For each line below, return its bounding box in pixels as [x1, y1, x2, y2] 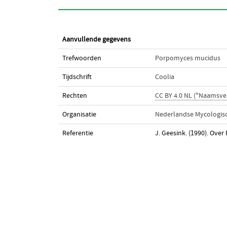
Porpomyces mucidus [155, 54, 220, 62]
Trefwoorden [62, 54, 101, 62]
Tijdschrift [62, 73, 92, 81]
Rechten [62, 92, 87, 100]
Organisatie [62, 110, 96, 119]
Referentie [62, 129, 93, 137]
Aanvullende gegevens [62, 35, 131, 44]
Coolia [155, 73, 174, 81]
